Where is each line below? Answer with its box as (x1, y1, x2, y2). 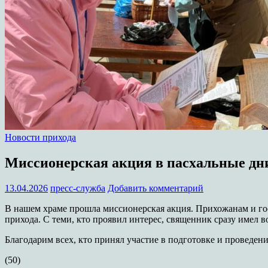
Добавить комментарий (108, 182, 203, 193)
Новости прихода (5, 132, 76, 142)
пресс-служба (50, 182, 105, 193)
